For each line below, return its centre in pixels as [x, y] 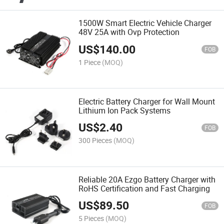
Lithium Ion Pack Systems [125, 110]
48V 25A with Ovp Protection [129, 32]
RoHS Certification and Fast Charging [144, 188]
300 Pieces [95, 140]
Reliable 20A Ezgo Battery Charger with [147, 179]
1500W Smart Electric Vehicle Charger [145, 23]
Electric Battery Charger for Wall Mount [147, 101]
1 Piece [90, 62]
